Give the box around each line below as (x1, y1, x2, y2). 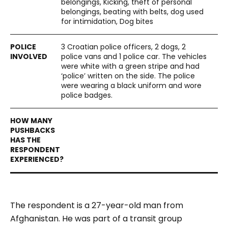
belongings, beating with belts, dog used (61, 7, 204, 17)
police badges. (61, 90, 112, 100)
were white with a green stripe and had (61, 61, 199, 71)
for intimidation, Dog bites (61, 16, 153, 26)
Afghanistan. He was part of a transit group (10, 213, 182, 224)
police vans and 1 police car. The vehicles (61, 51, 207, 62)
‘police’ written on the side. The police (61, 71, 195, 81)
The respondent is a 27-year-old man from (10, 199, 183, 211)
